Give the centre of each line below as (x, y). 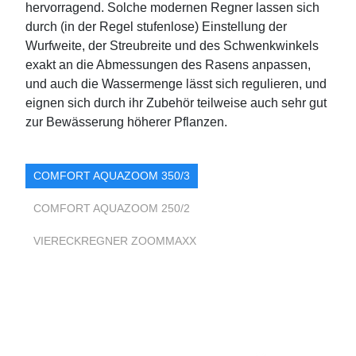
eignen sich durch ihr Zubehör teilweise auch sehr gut (176, 103)
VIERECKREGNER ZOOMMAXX (115, 241)
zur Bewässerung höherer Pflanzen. (126, 122)
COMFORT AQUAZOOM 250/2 (112, 209)
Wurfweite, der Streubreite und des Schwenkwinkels (172, 46)
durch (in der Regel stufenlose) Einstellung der (156, 27)
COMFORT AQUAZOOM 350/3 (112, 176)
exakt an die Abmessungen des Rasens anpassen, (168, 65)
